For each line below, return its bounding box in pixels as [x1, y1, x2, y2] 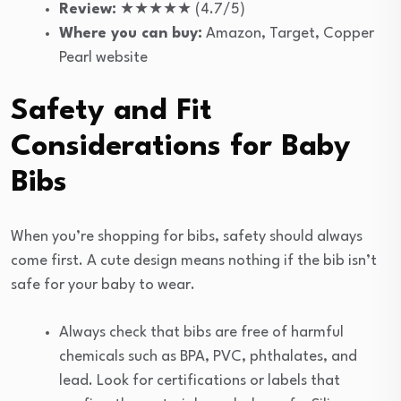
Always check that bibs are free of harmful [59, 325, 344, 341]
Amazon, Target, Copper [202, 26, 374, 42]
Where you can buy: [59, 26, 202, 42]
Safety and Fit [11, 97, 212, 127]
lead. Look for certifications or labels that [59, 373, 340, 389]
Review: [59, 2, 116, 18]
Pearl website [59, 50, 148, 66]
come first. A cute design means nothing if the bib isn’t [11, 253, 377, 269]
